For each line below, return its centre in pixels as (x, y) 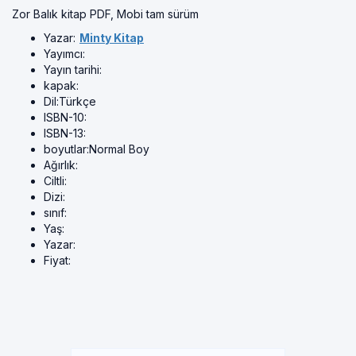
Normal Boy (119, 149)
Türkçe (77, 101)
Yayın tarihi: (73, 70)
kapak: (61, 85)
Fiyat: (57, 260)
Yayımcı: (64, 54)
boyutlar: (66, 149)
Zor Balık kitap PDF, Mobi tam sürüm (105, 14)
